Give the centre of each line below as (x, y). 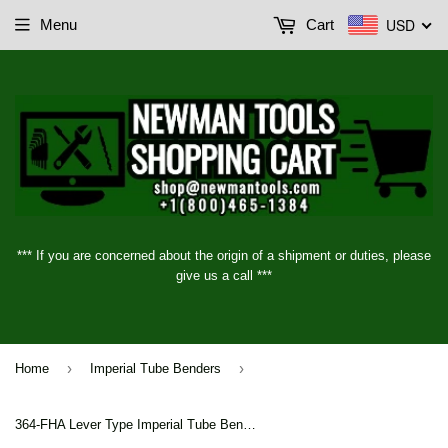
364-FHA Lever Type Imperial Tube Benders (249, 425)
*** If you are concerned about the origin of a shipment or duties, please (224, 256)
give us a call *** (224, 276)
